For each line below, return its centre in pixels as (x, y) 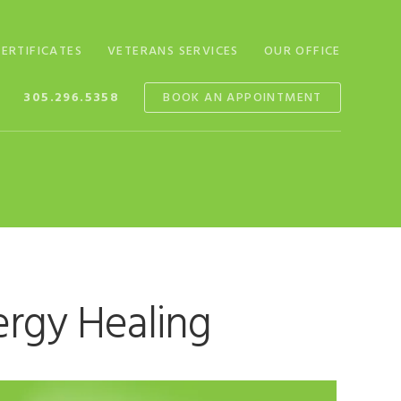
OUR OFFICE (302, 51)
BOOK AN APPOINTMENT (243, 98)
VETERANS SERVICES (173, 51)
